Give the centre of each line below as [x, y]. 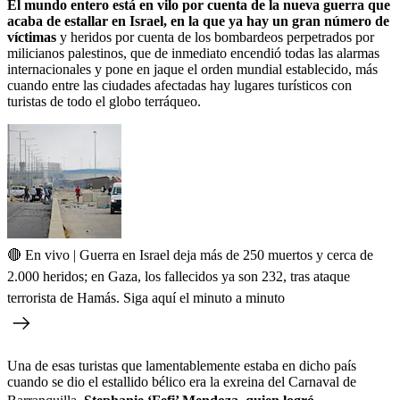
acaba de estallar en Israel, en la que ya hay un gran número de [198, 21]
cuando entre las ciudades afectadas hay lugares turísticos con [179, 85]
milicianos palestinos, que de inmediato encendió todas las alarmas [193, 53]
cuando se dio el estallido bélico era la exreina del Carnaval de [182, 381]
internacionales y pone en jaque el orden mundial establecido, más [192, 69]
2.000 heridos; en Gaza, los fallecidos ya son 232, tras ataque [179, 276]
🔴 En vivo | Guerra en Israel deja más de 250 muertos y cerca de [190, 254]
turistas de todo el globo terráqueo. [104, 101]
